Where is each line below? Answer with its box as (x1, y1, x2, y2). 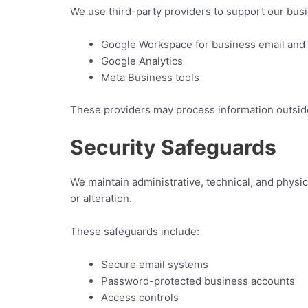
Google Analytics (101, 54, 183, 67)
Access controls (101, 290, 179, 304)
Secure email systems (101, 257, 208, 271)
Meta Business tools (101, 71, 199, 84)
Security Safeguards (70, 134, 276, 159)
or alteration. (70, 191, 132, 205)
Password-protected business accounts (101, 274, 295, 287)
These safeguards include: (70, 224, 199, 238)
